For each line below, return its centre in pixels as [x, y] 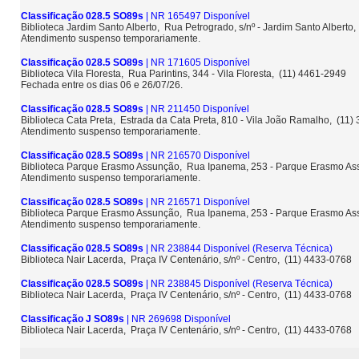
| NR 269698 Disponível [177, 319]
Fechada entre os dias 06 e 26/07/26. [102, 85]
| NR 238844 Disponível [197, 248]
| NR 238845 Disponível [197, 284]
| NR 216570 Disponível [197, 155]
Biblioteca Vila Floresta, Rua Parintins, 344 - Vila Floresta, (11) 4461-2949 [185, 74]
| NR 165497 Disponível [197, 16]
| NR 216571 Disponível [197, 202]
